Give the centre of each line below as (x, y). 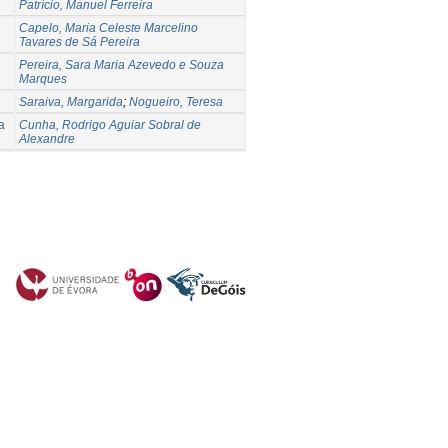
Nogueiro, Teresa (176, 101)
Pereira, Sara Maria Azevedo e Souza (121, 64)
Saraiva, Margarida (71, 101)
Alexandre (47, 138)
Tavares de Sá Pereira (79, 41)
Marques (43, 78)
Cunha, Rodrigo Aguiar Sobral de (110, 124)
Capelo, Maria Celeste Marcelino (108, 27)
